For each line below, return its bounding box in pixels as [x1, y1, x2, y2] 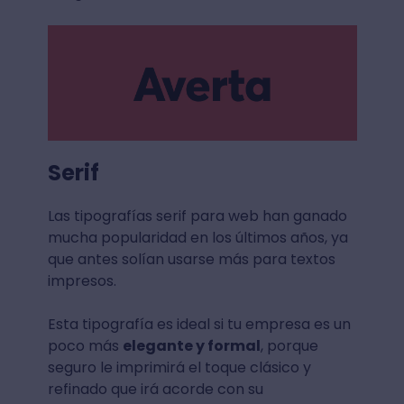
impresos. [47, 270, 116, 291]
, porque [260, 335, 318, 356]
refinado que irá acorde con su [47, 378, 263, 399]
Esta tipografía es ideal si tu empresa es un [47, 313, 351, 335]
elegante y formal [122, 335, 261, 356]
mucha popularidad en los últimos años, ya [47, 226, 348, 248]
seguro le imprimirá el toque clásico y [47, 356, 311, 378]
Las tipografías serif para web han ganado [47, 205, 347, 226]
